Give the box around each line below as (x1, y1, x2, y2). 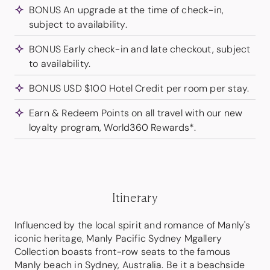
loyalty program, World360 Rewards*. (29, 121, 196, 134)
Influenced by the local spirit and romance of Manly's (14, 219, 251, 231)
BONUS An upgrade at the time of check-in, (29, 4, 224, 16)
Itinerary (111, 189, 159, 205)
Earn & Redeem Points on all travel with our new (29, 107, 243, 119)
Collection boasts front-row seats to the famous (14, 245, 231, 258)
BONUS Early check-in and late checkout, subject (29, 43, 251, 55)
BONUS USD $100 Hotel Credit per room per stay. (29, 82, 250, 95)
